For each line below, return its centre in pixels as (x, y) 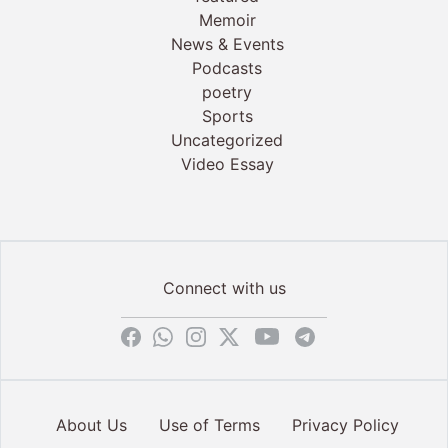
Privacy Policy (345, 425)
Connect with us (224, 287)
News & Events (227, 43)
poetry (227, 91)
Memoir (227, 19)
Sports (227, 115)
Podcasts (227, 67)
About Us (91, 425)
